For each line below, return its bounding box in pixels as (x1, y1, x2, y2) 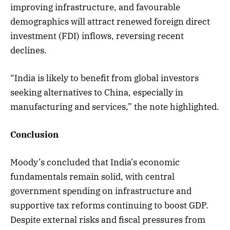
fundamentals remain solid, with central (10, 171, 175, 183)
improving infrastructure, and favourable (10, 1, 180, 13)
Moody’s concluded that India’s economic (10, 157, 180, 168)
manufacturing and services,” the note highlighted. (10, 101, 219, 112)
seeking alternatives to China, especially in (10, 86, 183, 98)
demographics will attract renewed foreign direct (10, 15, 210, 27)
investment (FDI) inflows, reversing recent (10, 30, 184, 42)
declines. (10, 44, 47, 56)
